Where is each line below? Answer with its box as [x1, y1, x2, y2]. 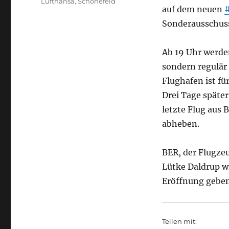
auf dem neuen [162, 4, 224, 14]
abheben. [162, 119, 199, 129]
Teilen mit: [162, 217, 197, 225]
